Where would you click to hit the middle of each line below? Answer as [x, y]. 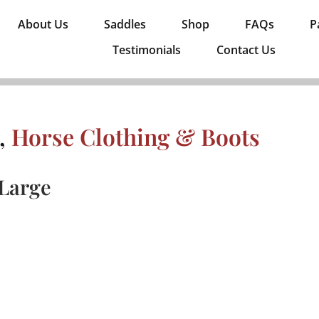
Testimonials [146, 50]
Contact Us [246, 50]
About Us [43, 24]
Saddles [125, 24]
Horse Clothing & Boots [136, 137]
